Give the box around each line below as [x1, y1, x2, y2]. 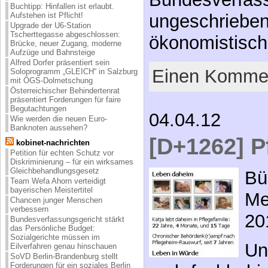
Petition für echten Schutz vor [10, 148, 114, 157]
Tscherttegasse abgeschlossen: [10, 29, 120, 39]
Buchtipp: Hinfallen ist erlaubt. [10, 1, 114, 11]
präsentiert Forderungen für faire [10, 95, 121, 104]
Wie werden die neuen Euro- [10, 114, 107, 123]
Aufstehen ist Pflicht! [10, 10, 83, 20]
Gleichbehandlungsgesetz [10, 166, 99, 175]
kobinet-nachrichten [14, 138, 90, 147]
